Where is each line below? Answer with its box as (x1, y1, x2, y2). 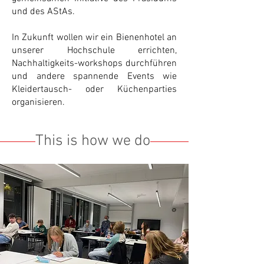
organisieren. (12, 97, 67, 108)
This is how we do (35, 132, 150, 150)
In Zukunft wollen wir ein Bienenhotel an (12, 32, 177, 44)
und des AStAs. (12, 6, 75, 18)
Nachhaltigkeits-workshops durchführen (12, 58, 177, 70)
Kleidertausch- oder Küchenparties (12, 84, 177, 95)
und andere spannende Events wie (12, 71, 177, 82)
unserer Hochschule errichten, (12, 45, 177, 57)
